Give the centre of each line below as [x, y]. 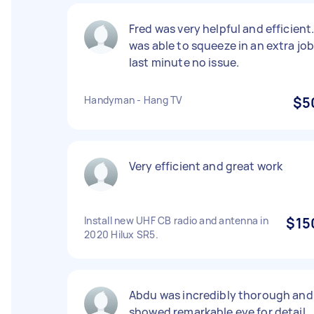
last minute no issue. [184, 62]
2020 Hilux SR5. [121, 234]
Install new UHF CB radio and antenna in [176, 220]
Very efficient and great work [206, 166]
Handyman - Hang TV [134, 100]
